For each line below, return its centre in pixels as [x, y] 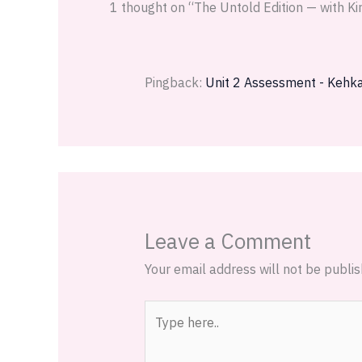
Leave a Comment [227, 241]
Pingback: [175, 83]
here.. [159, 335]
